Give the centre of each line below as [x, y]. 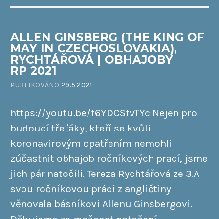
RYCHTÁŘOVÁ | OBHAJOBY [92, 59]
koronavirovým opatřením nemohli [91, 143]
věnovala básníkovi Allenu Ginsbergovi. [101, 204]
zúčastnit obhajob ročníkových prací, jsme [109, 158]
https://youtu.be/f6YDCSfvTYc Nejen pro [104, 113]
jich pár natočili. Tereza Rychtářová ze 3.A [105, 173]
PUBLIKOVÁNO [36, 85]
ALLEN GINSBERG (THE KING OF [107, 37]
